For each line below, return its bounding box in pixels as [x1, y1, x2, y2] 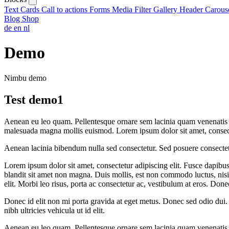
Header [179, 5, 205, 14]
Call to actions [41, 5, 89, 14]
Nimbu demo [4, 73, 47, 82]
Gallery [153, 5, 179, 14]
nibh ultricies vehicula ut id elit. [4, 205, 105, 215]
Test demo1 [4, 93, 63, 106]
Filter [134, 5, 153, 14]
